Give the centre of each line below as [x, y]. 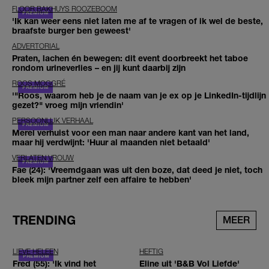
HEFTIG [151, 252]
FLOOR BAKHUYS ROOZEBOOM [65, 9]
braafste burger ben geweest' [71, 31]
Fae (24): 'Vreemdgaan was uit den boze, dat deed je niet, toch [137, 170]
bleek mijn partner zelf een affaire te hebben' [102, 180]
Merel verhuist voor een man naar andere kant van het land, [131, 133]
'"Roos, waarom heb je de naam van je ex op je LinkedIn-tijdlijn [139, 95]
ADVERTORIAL [36, 46]
